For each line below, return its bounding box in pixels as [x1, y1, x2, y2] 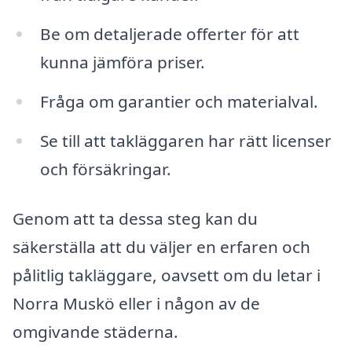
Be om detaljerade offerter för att [39, 23, 299, 46]
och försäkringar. [39, 157, 171, 180]
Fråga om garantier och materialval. [39, 90, 318, 112]
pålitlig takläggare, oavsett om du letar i [13, 264, 321, 287]
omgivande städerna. [13, 321, 178, 343]
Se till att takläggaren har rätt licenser [39, 129, 332, 152]
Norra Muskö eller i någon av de [13, 292, 260, 315]
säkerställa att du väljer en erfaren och [13, 236, 310, 258]
